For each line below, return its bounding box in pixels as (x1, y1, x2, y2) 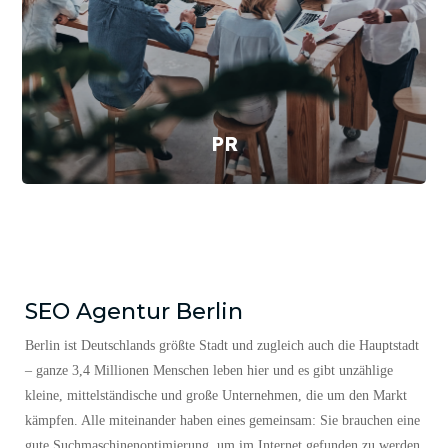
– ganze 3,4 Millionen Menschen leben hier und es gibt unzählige (25, 380, 393, 396)
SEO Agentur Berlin (25, 315, 243, 343)
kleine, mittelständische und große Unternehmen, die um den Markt (25, 405, 407, 421)
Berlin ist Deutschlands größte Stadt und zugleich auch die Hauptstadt (25, 355, 419, 371)
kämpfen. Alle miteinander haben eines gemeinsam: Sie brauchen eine (25, 430, 420, 446)
